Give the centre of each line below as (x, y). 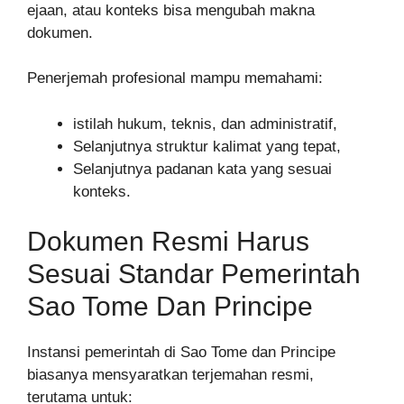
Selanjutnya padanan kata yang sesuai (202, 169)
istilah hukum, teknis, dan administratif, (205, 124)
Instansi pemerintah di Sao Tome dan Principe (181, 353)
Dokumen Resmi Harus (168, 242)
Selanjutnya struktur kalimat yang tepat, (207, 146)
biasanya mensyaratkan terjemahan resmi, (170, 375)
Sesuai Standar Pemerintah (194, 274)
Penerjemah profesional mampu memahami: (175, 78)
